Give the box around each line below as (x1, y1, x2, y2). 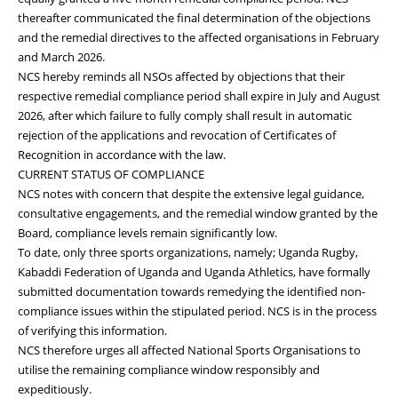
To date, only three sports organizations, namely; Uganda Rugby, (18, 243, 358, 260)
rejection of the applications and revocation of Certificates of (18, 126, 336, 143)
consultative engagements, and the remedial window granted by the (18, 204, 378, 221)
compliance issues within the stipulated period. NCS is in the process (18, 302, 377, 319)
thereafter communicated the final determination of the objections (18, 9, 370, 26)
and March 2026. (18, 48, 105, 65)
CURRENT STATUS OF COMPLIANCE (18, 165, 204, 182)
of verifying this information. (18, 322, 167, 338)
